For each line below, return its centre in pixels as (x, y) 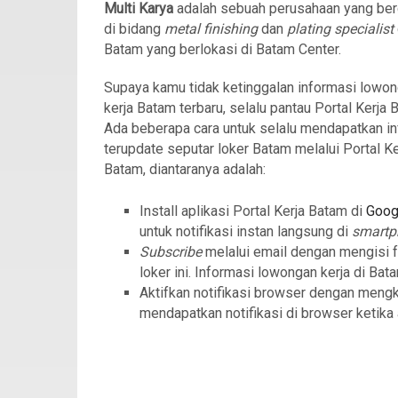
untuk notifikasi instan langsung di (246, 231)
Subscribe (172, 252)
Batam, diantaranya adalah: (185, 169)
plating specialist (340, 29)
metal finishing (211, 29)
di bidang (134, 29)
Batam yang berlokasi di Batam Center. (223, 49)
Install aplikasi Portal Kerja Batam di (253, 211)
